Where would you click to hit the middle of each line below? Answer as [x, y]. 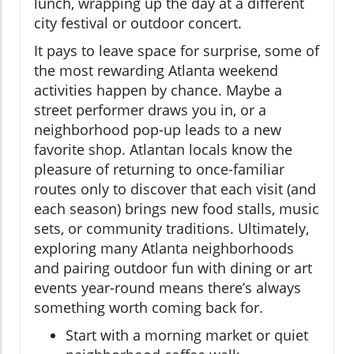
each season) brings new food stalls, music [177, 208]
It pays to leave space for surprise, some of [177, 50]
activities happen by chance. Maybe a [158, 90]
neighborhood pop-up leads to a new [158, 129]
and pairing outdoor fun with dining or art [173, 267]
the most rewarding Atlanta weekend [156, 70]
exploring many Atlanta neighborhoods [164, 248]
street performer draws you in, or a [150, 109]
